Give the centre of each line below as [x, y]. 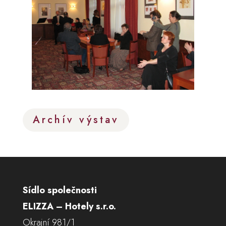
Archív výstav [76, 120]
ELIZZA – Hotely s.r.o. [69, 206]
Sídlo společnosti [60, 190]
